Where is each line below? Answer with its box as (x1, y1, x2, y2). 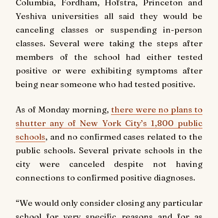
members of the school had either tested (16, 51, 202, 62)
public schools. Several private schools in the (16, 145, 202, 155)
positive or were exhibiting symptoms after (16, 65, 202, 75)
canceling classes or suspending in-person (16, 24, 202, 35)
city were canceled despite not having (16, 158, 202, 169)
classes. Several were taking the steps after (16, 37, 202, 48)
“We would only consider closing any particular (16, 197, 202, 208)
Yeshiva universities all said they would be (16, 10, 202, 21)
